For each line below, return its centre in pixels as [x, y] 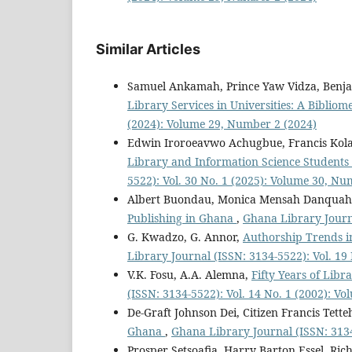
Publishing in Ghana [182, 218]
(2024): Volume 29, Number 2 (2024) [222, 124]
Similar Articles [148, 49]
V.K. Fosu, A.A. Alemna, [189, 275]
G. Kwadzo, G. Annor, [185, 237]
